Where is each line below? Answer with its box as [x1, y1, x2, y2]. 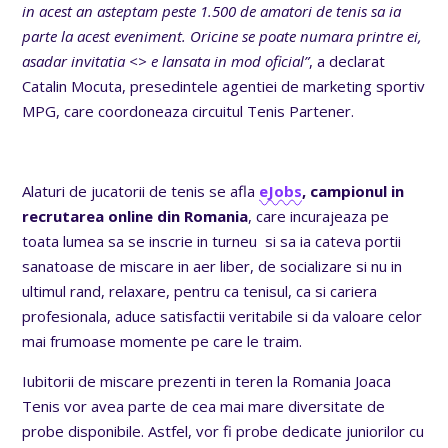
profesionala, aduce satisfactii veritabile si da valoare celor [22, 305, 423, 326]
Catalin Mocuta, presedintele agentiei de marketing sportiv [22, 75, 426, 96]
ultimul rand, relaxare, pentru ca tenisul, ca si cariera [22, 280, 378, 301]
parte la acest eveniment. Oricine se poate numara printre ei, [22, 25, 423, 46]
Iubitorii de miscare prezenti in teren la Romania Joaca [22, 370, 392, 391]
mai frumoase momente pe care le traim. [22, 330, 303, 351]
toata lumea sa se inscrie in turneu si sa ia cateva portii [22, 230, 402, 251]
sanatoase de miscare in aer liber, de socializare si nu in [22, 255, 403, 276]
